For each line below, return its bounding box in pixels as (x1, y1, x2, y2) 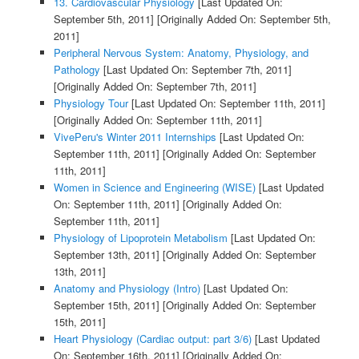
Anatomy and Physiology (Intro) (53, 280, 200, 296)
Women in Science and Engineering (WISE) (53, 179, 256, 196)
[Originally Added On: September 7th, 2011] (53, 79, 256, 95)
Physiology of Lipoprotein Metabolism (53, 230, 228, 246)
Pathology (53, 62, 100, 78)
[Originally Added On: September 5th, (153, 11, 331, 27)
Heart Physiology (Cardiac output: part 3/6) (53, 331, 252, 347)
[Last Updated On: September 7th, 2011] (99, 62, 292, 78)
